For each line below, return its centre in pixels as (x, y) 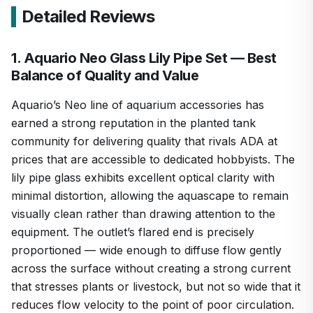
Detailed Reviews (88, 16)
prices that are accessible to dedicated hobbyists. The (153, 159)
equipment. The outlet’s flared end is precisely (133, 232)
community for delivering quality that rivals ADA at (144, 141)
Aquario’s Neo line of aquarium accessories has (138, 104)
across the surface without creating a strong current (151, 268)
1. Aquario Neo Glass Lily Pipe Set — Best (144, 58)
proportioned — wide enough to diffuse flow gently (146, 250)
